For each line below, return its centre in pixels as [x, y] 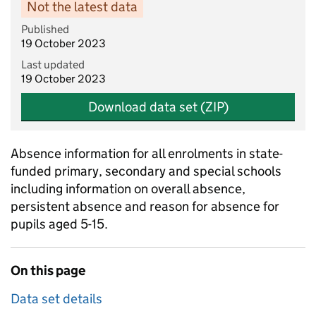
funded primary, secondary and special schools [146, 171]
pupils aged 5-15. [61, 224]
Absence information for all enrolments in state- [147, 153]
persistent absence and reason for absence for [145, 206]
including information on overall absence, [128, 189]
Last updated [53, 65]
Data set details [56, 299]
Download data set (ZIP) [158, 107]
